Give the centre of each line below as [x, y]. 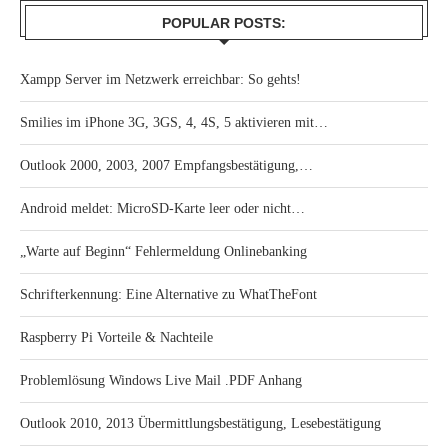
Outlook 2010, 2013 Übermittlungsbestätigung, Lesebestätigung [200, 423]
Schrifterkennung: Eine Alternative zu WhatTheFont [168, 294]
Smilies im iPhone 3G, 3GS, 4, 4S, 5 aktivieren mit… [174, 122]
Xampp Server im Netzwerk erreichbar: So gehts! [160, 79]
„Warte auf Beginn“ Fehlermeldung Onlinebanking [163, 251]
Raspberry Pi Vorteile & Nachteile [116, 337]
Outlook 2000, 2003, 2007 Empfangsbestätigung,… [166, 165]
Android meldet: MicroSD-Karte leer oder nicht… [162, 208]
